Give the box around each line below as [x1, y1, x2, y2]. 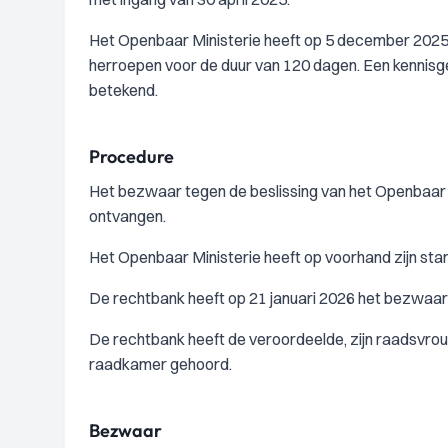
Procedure [89, 145, 174, 168]
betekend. [89, 80, 158, 100]
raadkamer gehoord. [89, 354, 232, 374]
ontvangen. [89, 206, 166, 226]
